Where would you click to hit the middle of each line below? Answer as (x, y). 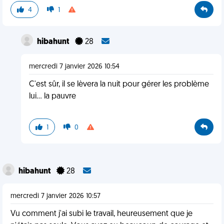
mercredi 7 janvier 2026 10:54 (74, 67)
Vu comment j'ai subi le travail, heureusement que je (101, 214)
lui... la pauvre (52, 96)
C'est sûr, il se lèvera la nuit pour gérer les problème (119, 84)
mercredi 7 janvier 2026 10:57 (55, 196)
